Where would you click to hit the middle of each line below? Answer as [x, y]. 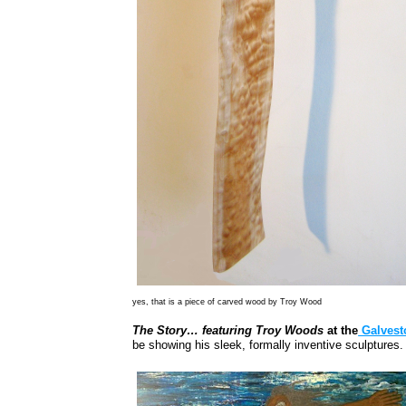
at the [341, 331]
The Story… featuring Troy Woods [228, 331]
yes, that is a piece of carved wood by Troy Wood [227, 302]
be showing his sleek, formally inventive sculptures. [268, 345]
